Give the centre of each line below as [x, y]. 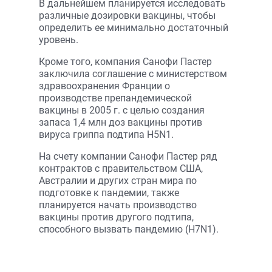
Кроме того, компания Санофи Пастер [125, 62]
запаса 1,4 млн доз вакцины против [121, 122]
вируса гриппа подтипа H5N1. [106, 134]
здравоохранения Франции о [104, 86]
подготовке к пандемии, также [109, 193]
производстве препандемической [115, 98]
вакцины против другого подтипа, [116, 217]
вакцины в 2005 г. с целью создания [122, 110]
